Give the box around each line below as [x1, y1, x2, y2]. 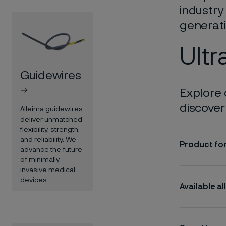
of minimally [20, 156, 60, 164]
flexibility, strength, [20, 126, 80, 134]
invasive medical [20, 166, 75, 174]
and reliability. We [20, 136, 76, 144]
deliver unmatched [20, 116, 82, 124]
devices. [20, 177, 48, 184]
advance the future [20, 146, 82, 154]
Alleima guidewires [20, 106, 83, 114]
